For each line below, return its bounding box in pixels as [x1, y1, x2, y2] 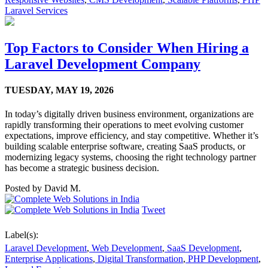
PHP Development [185, 253, 258, 264]
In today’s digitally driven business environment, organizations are [5, 108, 254, 119]
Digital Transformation [95, 253, 183, 264]
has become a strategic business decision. [5, 162, 159, 173]
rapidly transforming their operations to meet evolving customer [5, 119, 243, 130]
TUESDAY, [5, 85, 53, 96]
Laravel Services [5, 5, 68, 16]
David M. [44, 182, 81, 193]
